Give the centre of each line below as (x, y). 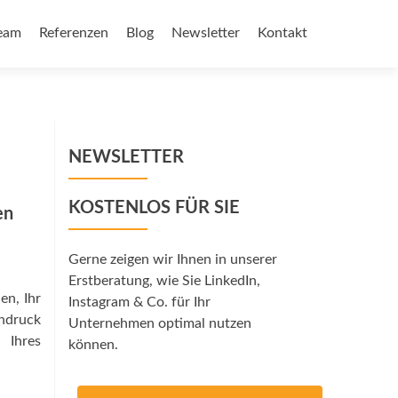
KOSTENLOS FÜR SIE (154, 208)
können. (93, 345)
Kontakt (283, 33)
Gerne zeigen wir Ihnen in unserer (173, 259)
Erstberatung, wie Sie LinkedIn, (164, 281)
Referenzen (74, 33)
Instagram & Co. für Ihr (139, 302)
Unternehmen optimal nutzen (160, 323)
